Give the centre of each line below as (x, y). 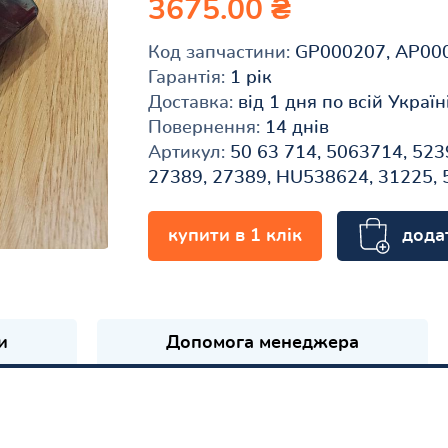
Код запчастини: (219, 53)
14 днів (295, 128)
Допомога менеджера (262, 343)
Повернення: (204, 128)
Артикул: (187, 153)
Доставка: (191, 103)
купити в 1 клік (235, 235)
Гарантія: (187, 78)
